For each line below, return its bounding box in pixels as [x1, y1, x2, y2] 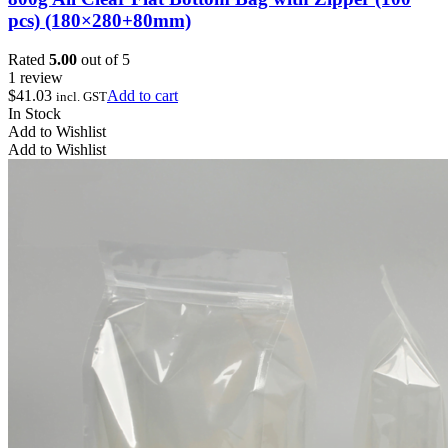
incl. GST [56, 88, 107, 104]
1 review [8, 68, 63, 86]
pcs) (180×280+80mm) [8, 10, 191, 32]
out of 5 [77, 50, 130, 68]
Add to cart [107, 86, 178, 104]
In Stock [8, 104, 61, 122]
